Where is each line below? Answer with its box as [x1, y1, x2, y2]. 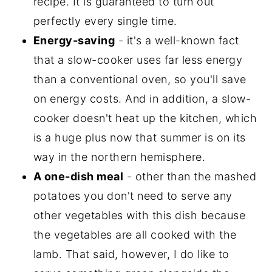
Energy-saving [33, 34, 115, 47]
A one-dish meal [33, 170, 124, 183]
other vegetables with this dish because [33, 209, 246, 222]
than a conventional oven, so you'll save [33, 73, 246, 86]
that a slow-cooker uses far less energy [33, 53, 243, 67]
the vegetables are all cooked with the [33, 228, 237, 242]
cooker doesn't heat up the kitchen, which [33, 112, 257, 125]
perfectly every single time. [33, 15, 177, 28]
